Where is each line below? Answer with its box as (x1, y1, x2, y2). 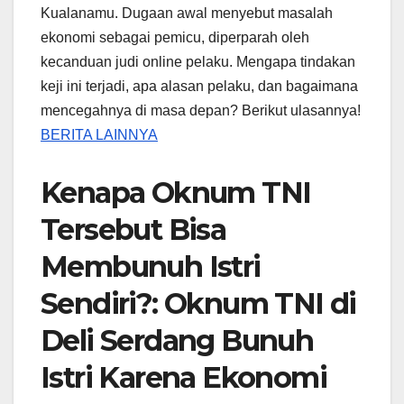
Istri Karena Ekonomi (41, 360, 326, 396)
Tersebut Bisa (41, 212, 226, 248)
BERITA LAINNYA (41, 127, 158, 143)
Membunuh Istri (41, 249, 261, 285)
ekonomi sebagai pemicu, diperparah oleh (41, 30, 309, 46)
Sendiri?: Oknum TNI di (41, 286, 356, 322)
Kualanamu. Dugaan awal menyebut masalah (41, 5, 333, 22)
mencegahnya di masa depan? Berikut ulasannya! (41, 103, 361, 119)
